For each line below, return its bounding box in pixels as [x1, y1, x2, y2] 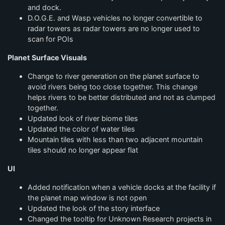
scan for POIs [28, 35, 73, 43]
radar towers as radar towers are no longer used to [28, 24, 200, 33]
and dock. [28, 3, 61, 12]
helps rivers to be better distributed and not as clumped [28, 93, 215, 101]
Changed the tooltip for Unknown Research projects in [28, 214, 211, 223]
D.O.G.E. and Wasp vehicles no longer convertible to [28, 14, 202, 22]
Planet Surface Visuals [8, 53, 87, 62]
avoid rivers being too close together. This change [28, 82, 197, 91]
